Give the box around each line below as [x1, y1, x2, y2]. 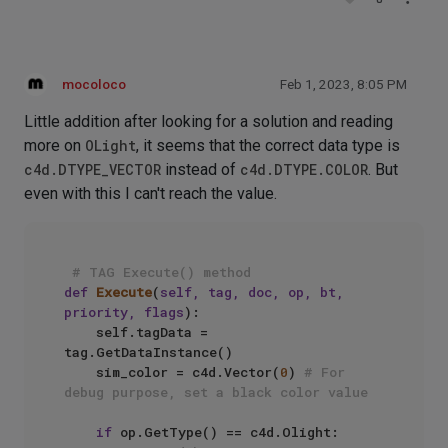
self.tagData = [64, 323, 96, 341]
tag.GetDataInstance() [64, 343, 233, 361]
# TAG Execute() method [72, 263, 251, 281]
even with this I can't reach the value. [24, 184, 277, 203]
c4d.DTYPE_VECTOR [24, 160, 161, 179]
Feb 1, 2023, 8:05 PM [280, 77, 407, 92]
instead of [161, 160, 240, 179]
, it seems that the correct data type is [136, 136, 400, 155]
